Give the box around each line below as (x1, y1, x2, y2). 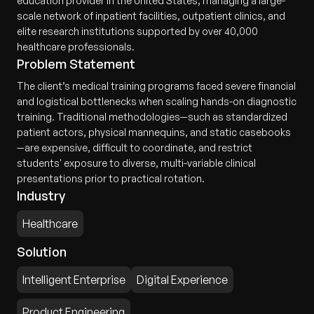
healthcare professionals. (17, 41, 135, 53)
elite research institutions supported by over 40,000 (17, 25, 258, 37)
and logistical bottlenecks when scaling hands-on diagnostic (17, 95, 296, 107)
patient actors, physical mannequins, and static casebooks (17, 126, 291, 138)
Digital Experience (137, 273, 228, 287)
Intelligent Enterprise (22, 273, 125, 287)
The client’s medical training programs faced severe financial (17, 80, 296, 92)
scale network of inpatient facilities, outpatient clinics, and (17, 10, 285, 22)
